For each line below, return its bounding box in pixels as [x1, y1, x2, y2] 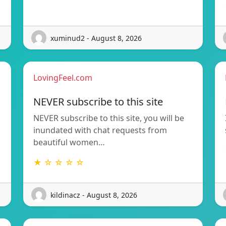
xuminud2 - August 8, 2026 [50, 33, 142, 43]
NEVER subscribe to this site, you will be [33, 112, 184, 124]
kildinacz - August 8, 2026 [50, 190, 137, 200]
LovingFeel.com [33, 72, 92, 84]
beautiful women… [33, 137, 105, 148]
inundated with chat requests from [33, 125, 167, 136]
